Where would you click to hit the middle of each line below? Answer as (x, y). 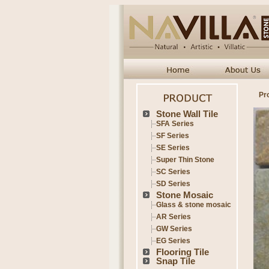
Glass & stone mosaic (194, 205)
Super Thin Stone (185, 160)
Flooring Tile (183, 252)
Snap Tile (176, 261)
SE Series (173, 148)
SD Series (173, 184)
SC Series (173, 172)
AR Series (174, 217)
